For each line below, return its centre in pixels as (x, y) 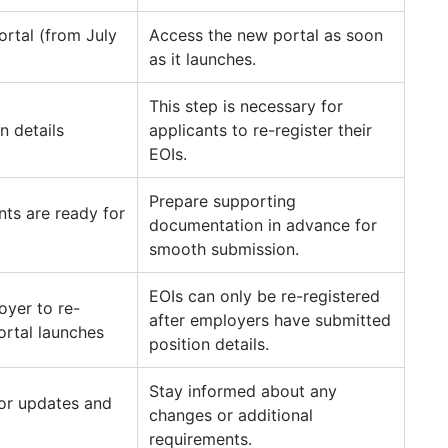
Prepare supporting (222, 201)
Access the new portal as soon (266, 35)
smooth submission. (224, 249)
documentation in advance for (263, 225)
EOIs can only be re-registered (264, 296)
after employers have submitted (270, 320)
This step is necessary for (246, 106)
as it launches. (202, 59)
